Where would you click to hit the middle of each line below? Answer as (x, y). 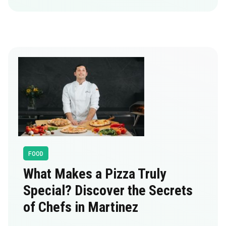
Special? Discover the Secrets (108, 190)
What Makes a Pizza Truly (95, 174)
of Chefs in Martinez (81, 207)
